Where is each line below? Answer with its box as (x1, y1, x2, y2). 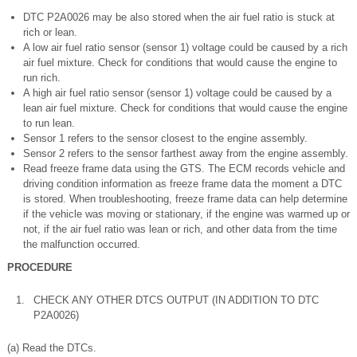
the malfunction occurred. (23, 237, 140, 250)
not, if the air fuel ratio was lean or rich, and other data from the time (23, 222, 337, 235)
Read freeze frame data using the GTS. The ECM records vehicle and (23, 162, 345, 175)
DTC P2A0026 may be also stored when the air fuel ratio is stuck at (23, 10, 335, 23)
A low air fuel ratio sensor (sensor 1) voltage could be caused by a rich (23, 41, 347, 53)
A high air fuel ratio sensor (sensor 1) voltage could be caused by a (23, 86, 331, 99)
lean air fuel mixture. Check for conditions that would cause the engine (23, 101, 347, 114)
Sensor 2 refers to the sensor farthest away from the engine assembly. (23, 147, 348, 159)
